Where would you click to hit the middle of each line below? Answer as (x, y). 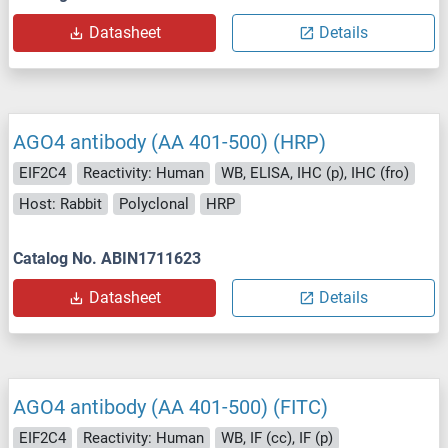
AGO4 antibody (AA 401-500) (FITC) (170, 407)
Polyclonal (154, 203)
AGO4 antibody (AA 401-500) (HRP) (169, 142)
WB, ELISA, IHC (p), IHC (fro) (315, 173)
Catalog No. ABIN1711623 (107, 259)
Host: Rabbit (60, 203)
